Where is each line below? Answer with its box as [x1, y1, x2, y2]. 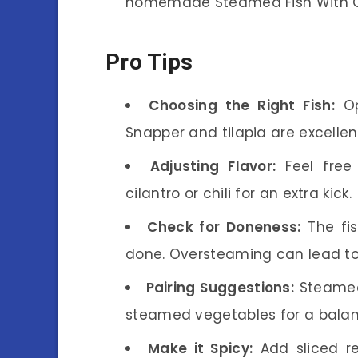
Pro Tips [105, 49, 193, 76]
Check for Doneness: [147, 217, 301, 237]
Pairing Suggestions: [145, 277, 295, 297]
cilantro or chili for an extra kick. [125, 183, 352, 203]
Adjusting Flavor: [149, 156, 276, 176]
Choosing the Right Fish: [149, 95, 335, 115]
